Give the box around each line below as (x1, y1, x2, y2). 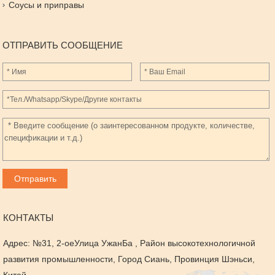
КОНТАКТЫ (2, 212, 53, 223)
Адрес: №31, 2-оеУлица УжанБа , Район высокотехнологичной (2, 238, 255, 248)
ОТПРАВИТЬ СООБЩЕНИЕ (2, 40, 123, 50)
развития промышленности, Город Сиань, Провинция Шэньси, (2, 254, 255, 264)
